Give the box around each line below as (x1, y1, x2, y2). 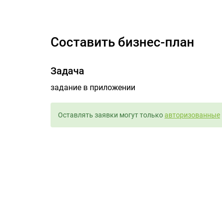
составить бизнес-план (59, 35, 194, 50)
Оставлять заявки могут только (58, 111, 165, 119)
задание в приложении (51, 83, 135, 92)
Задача (51, 65, 84, 77)
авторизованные (165, 111, 220, 119)
